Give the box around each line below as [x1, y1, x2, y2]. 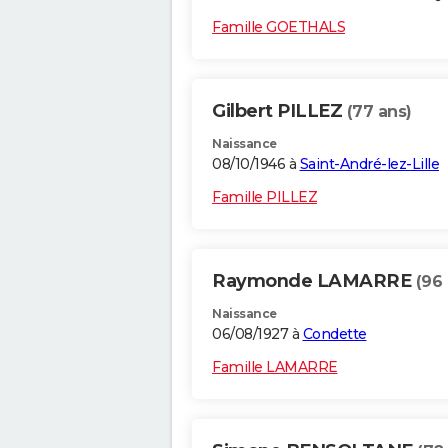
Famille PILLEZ [212, 188, 317, 207]
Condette [302, 325, 367, 344]
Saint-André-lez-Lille [299, 155, 439, 174]
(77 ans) [346, 102, 412, 122]
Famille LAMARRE [212, 358, 338, 377]
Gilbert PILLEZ [212, 100, 347, 123]
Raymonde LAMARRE [212, 270, 416, 293]
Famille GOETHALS [212, 18, 345, 37]
